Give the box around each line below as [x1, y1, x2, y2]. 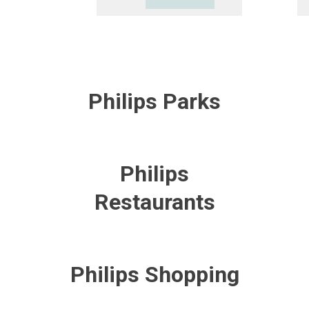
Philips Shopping [70, 261, 239, 288]
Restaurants [94, 189, 215, 215]
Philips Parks [88, 88, 221, 114]
